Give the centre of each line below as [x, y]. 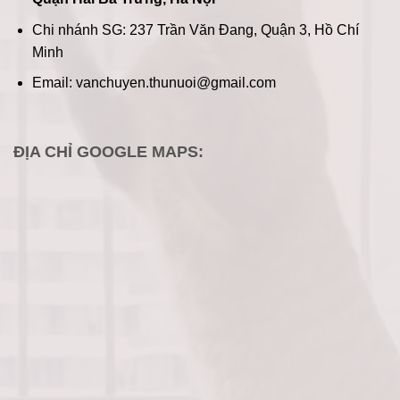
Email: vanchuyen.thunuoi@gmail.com [154, 83]
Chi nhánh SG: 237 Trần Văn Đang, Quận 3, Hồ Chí [195, 29]
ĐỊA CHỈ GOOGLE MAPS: [108, 152]
